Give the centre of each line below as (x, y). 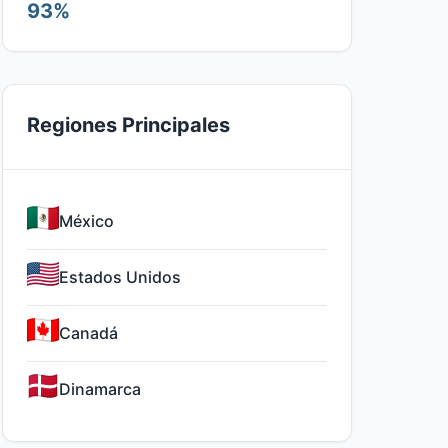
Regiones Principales (128, 125)
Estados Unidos (120, 277)
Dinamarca (100, 389)
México (86, 221)
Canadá (88, 333)
